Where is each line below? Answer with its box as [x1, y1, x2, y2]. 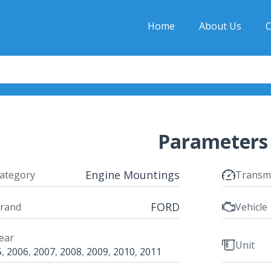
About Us [199, 19, 241, 33]
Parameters [157, 128, 268, 154]
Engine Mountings [85, 167, 180, 182]
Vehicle [235, 200, 267, 214]
